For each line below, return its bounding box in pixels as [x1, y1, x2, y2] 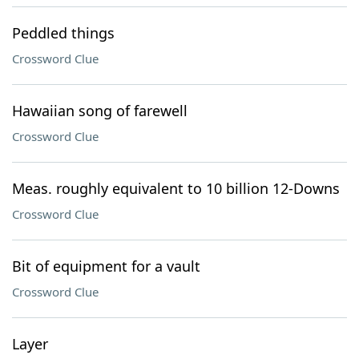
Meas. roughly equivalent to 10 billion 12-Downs [12, 179, 340, 198]
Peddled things [12, 23, 115, 42]
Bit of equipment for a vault [12, 256, 200, 276]
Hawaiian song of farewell [12, 101, 188, 120]
